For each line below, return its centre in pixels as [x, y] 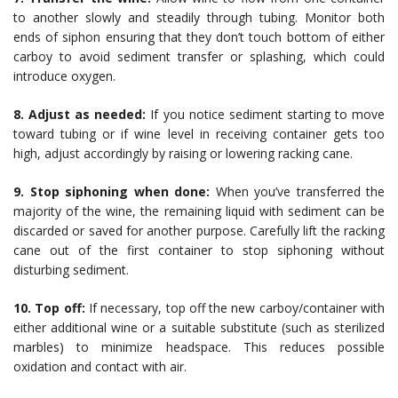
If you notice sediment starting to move [266, 114]
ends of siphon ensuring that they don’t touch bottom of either [199, 37]
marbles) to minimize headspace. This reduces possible [199, 347]
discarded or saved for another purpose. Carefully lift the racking [199, 231]
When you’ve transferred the [297, 191]
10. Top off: [49, 308]
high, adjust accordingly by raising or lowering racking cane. [183, 153]
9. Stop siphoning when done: [111, 191]
